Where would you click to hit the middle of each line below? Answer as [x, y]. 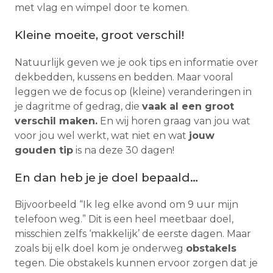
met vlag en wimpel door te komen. [102, 8]
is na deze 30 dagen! [124, 150]
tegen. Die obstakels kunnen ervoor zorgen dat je [136, 263]
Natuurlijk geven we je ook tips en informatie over [136, 62]
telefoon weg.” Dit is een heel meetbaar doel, [124, 219]
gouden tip [44, 150]
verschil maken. [56, 121]
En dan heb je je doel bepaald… [106, 177]
